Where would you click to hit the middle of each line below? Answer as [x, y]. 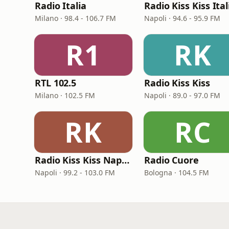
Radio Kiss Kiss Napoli [126, 160]
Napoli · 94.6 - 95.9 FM [182, 18]
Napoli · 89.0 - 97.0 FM [182, 95]
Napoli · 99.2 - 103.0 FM [75, 173]
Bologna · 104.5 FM [177, 173]
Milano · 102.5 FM [65, 95]
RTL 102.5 [56, 83]
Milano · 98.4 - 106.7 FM [75, 18]
